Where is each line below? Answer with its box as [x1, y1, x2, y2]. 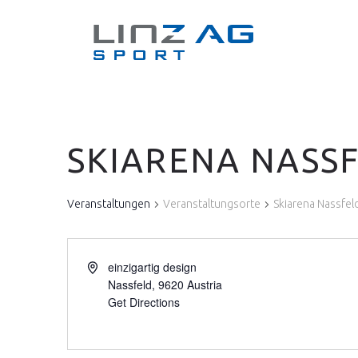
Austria [186, 276, 222, 292]
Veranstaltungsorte [163, 197, 261, 210]
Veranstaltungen [67, 197, 150, 210]
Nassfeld [107, 276, 152, 292]
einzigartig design [107, 259, 197, 275]
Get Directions [107, 294, 180, 310]
